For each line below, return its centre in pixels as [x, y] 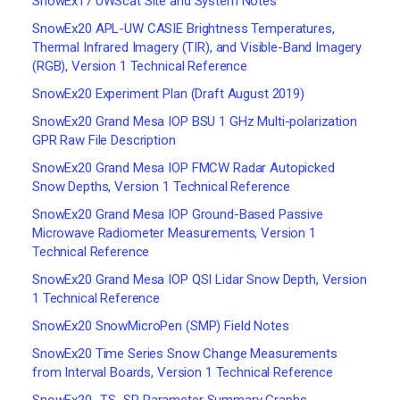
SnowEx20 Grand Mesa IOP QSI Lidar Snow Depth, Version [200, 279]
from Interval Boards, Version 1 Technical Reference [183, 372]
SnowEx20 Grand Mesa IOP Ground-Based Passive [178, 214]
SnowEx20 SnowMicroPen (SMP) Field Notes [161, 326]
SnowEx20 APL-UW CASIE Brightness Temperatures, [183, 29]
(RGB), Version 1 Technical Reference [140, 66]
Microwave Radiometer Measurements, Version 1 [174, 233]
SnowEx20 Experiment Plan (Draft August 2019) [168, 94]
